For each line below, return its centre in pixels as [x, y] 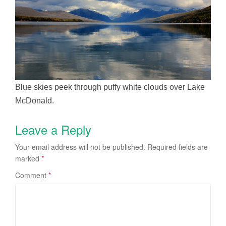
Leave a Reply [53, 129]
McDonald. [35, 100]
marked [28, 158]
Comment [32, 175]
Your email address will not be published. [80, 147]
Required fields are [178, 147]
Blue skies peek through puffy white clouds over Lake [110, 87]
